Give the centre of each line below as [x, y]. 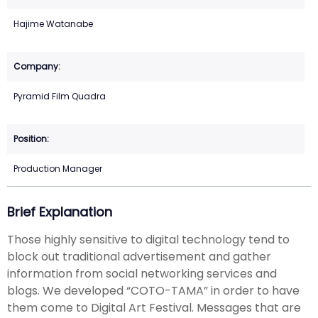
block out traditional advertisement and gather [139, 256]
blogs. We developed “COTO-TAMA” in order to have [153, 290]
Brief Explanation [60, 212]
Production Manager [58, 169]
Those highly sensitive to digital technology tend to [148, 239]
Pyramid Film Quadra [60, 97]
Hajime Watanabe [53, 24]
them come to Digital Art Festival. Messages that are [154, 307]
